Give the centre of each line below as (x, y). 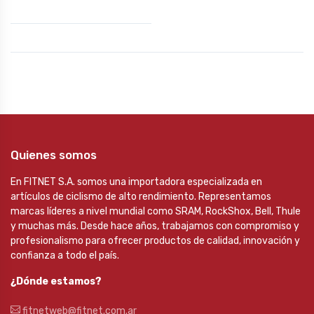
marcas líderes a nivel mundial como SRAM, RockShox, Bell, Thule (156, 211)
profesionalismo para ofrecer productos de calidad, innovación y (155, 241)
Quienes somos (54, 155)
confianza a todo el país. (65, 255)
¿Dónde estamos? (56, 281)
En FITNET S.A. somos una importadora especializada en (136, 182)
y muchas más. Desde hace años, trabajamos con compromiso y (155, 226)
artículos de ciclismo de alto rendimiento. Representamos (141, 197)
